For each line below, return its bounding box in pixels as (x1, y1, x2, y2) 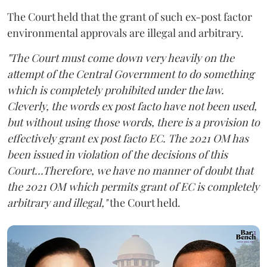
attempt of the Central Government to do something (7, 66, 254, 81)
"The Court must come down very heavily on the (7, 50, 234, 65)
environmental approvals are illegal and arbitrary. (7, 25, 244, 40)
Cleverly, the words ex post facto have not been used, (7, 98, 257, 113)
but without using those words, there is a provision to (7, 114, 260, 129)
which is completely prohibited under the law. (7, 82, 224, 97)
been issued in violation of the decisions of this (7, 147, 228, 162)
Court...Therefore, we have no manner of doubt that (7, 163, 253, 178)
